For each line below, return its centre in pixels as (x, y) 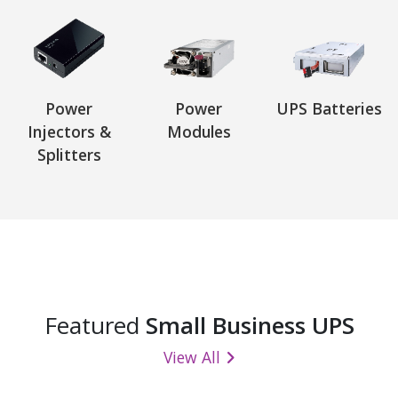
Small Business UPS (250, 325)
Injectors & (69, 131)
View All (192, 357)
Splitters (69, 154)
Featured (95, 325)
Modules (199, 131)
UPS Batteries (329, 108)
